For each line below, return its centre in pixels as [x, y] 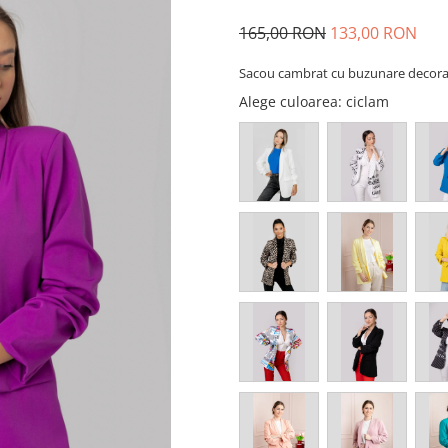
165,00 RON [282, 33]
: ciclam [365, 101]
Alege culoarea [288, 101]
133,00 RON [373, 33]
